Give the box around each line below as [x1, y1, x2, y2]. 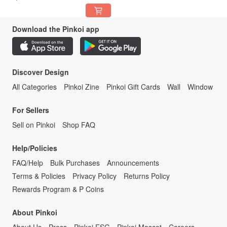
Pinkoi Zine [64, 82, 99, 92]
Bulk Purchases [50, 158, 100, 168]
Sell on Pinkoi [12, 120, 55, 130]
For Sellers [12, 105, 49, 116]
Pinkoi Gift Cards [106, 82, 160, 92]
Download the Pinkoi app [12, 24, 99, 34]
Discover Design [12, 67, 69, 78]
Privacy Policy [72, 171, 117, 181]
